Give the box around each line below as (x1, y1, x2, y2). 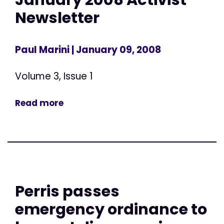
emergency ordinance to (15, 198, 207, 220)
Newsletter (15, 7, 99, 29)
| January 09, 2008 (69, 42, 161, 56)
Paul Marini (15, 42, 69, 56)
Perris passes (15, 180, 119, 202)
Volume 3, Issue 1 (15, 69, 93, 83)
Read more (15, 96, 63, 109)
